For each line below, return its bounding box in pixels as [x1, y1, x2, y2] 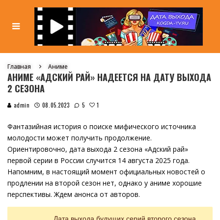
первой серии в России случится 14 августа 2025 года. [7, 156, 190, 165]
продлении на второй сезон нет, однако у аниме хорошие [7, 178, 202, 188]
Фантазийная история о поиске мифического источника [7, 122, 196, 131]
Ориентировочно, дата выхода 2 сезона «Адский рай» [7, 144, 188, 154]
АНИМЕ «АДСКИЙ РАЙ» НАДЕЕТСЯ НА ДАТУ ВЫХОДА [7, 71, 211, 83]
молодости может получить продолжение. [7, 133, 152, 142]
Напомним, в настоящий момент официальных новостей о [7, 167, 205, 176]
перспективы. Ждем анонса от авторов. [7, 190, 140, 199]
